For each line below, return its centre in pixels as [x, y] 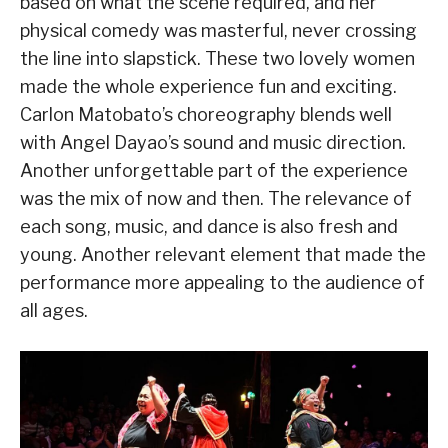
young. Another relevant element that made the [223, 255]
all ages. [54, 311]
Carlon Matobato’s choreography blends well [206, 115]
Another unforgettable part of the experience [214, 171]
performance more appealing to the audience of [222, 283]
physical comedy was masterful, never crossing [218, 31]
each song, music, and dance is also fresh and [209, 227]
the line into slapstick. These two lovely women [217, 59]
